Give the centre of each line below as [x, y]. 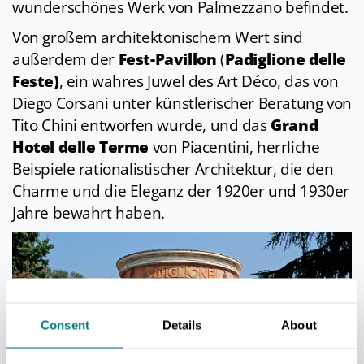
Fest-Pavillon [167, 60]
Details [182, 325]
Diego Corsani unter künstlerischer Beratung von [182, 104]
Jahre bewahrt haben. [89, 213]
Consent [65, 325]
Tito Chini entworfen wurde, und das [142, 126]
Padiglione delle [285, 60]
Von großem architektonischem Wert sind [158, 38]
